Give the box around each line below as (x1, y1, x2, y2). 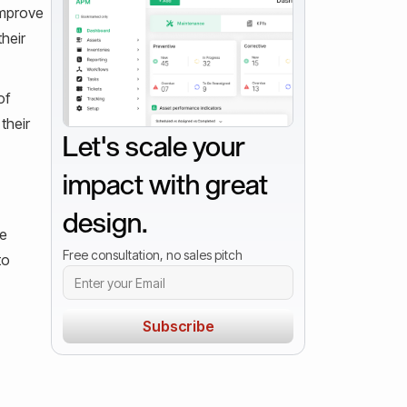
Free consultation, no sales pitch (63, 247, 243, 263)
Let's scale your (63, 130, 245, 163)
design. (63, 206, 148, 239)
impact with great (63, 168, 268, 201)
